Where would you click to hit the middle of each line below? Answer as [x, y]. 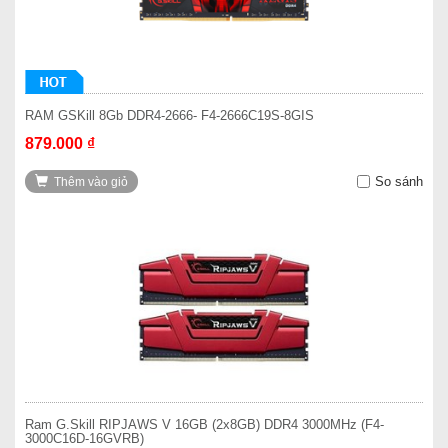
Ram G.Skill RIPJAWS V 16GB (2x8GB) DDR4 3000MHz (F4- [204, 424]
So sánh [399, 181]
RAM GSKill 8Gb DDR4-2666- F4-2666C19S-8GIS [169, 115]
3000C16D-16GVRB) [84, 438]
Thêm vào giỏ [91, 182]
